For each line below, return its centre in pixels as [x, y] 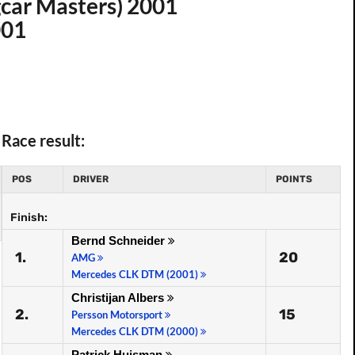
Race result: [43, 140]
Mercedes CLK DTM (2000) [136, 331]
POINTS [294, 179]
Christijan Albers [119, 298]
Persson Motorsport [118, 315]
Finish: [29, 218]
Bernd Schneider [120, 240]
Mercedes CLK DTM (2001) [136, 274]
